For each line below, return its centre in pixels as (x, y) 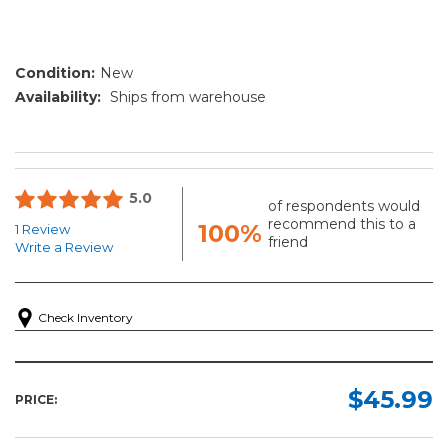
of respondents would (344, 205)
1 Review (42, 228)
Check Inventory (85, 317)
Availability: (58, 96)
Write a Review (64, 246)
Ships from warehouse (187, 96)
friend (288, 241)
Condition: (55, 72)
